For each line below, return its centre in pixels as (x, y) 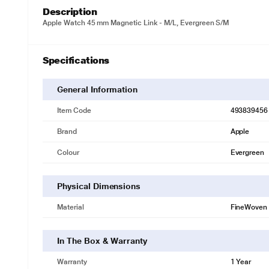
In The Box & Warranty (102, 241)
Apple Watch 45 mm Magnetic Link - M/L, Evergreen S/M (136, 23)
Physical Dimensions (99, 186)
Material (71, 207)
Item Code (74, 110)
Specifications (76, 60)
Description (70, 12)
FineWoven (249, 207)
